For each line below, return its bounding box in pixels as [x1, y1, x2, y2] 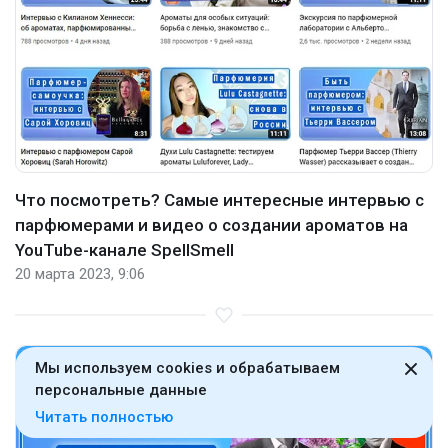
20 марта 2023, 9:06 [15, 265, 145, 284]
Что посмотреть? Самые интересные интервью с [15, 190, 424, 211]
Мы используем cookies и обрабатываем [35, 359, 340, 377]
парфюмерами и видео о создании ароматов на [15, 215, 408, 236]
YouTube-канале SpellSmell [15, 240, 234, 261]
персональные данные [35, 381, 207, 399]
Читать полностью [35, 408, 173, 426]
